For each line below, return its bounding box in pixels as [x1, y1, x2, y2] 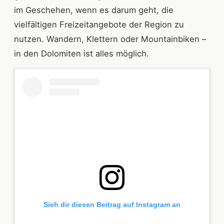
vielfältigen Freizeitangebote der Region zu [14, 19, 184, 29]
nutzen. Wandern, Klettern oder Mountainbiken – [14, 33, 206, 44]
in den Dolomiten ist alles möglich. [14, 48, 149, 58]
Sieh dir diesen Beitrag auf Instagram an [43, 200, 180, 208]
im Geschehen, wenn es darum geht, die [14, 4, 173, 15]
